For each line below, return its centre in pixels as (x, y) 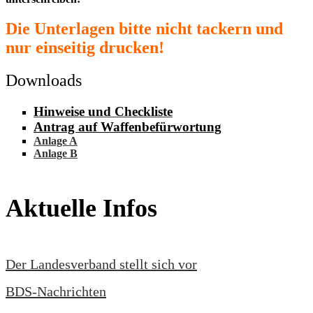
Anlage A (56, 141)
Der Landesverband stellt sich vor (101, 264)
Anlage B (56, 154)
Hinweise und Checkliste (103, 112)
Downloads (44, 81)
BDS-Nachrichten (56, 292)
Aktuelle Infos (81, 208)
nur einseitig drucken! (85, 48)
